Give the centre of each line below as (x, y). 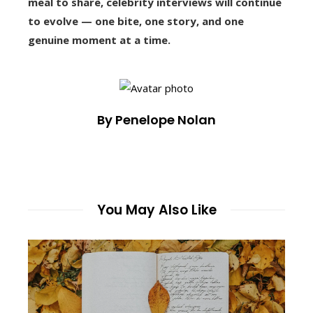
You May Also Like (156, 210)
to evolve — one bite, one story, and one (136, 21)
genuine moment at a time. (99, 40)
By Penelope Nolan (156, 119)
